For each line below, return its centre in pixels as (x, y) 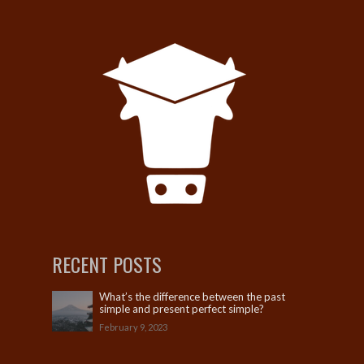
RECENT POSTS (107, 264)
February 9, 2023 (133, 327)
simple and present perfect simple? (182, 308)
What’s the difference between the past (192, 296)
